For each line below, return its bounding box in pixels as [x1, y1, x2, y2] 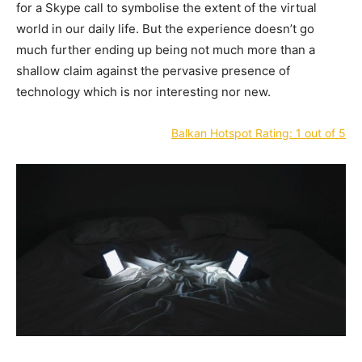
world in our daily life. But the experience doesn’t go [16, 21, 314, 37]
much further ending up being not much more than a [16, 42, 315, 58]
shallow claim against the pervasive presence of [16, 63, 290, 79]
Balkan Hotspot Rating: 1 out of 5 [171, 126, 346, 141]
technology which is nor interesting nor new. [16, 84, 271, 100]
